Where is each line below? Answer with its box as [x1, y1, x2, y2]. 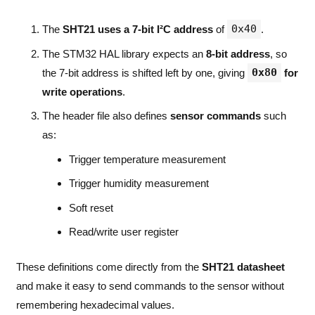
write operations [42, 85, 122, 98]
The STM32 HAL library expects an [42, 47, 206, 60]
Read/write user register [68, 226, 179, 238]
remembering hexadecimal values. [15, 298, 174, 311]
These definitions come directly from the [15, 260, 202, 273]
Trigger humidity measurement [68, 177, 209, 190]
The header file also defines [42, 110, 170, 122]
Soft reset [68, 201, 113, 214]
